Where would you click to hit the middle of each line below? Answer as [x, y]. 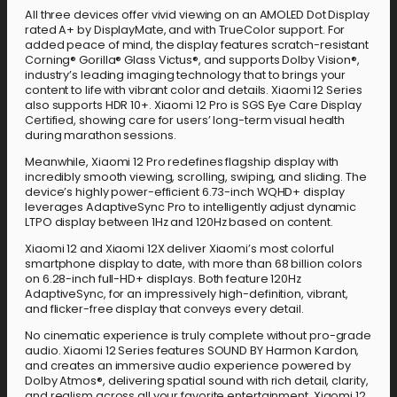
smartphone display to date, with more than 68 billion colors [194, 263]
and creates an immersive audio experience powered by [188, 365]
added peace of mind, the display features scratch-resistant [197, 45]
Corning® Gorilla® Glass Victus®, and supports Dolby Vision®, [192, 60]
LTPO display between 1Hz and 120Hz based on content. [179, 222]
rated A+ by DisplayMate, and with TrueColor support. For [185, 30]
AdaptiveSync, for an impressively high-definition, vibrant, [187, 293]
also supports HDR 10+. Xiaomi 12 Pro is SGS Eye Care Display [193, 105]
